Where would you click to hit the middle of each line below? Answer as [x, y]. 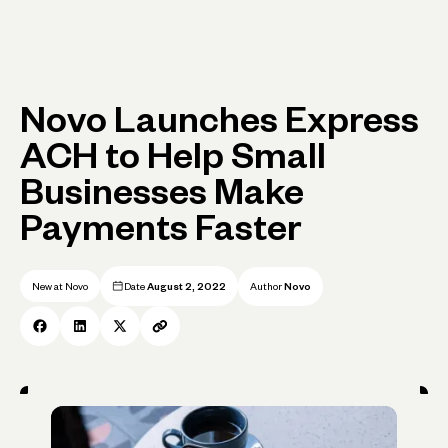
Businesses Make [162, 191]
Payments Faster [160, 227]
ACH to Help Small [173, 155]
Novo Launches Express [219, 119]
